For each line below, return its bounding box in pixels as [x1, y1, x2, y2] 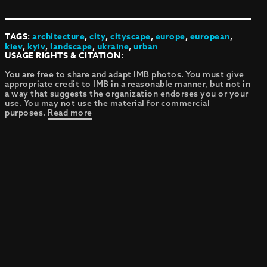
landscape [50, 41, 92, 53]
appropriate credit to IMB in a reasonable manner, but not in [5, 79, 251, 89]
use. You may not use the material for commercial [5, 98, 210, 108]
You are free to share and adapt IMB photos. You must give [5, 69, 244, 80]
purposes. [5, 107, 48, 118]
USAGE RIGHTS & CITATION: [5, 49, 124, 62]
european [190, 30, 230, 43]
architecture [32, 30, 85, 43]
